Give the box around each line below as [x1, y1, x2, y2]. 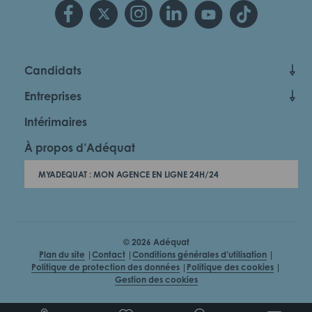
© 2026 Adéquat [123, 236, 189, 247]
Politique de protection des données [31, 261, 180, 272]
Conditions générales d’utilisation [132, 249, 267, 260]
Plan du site [38, 249, 85, 260]
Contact [91, 249, 125, 260]
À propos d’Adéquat [24, 140, 135, 155]
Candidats [24, 63, 81, 78]
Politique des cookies [187, 261, 274, 272]
